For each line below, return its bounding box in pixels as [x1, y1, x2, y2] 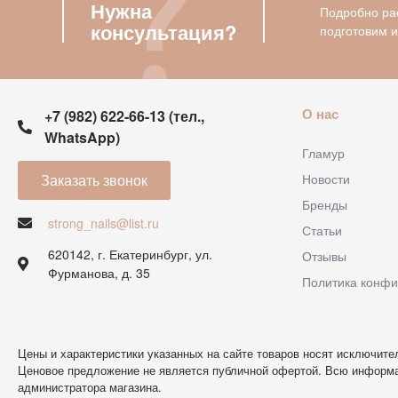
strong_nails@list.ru [48, 213, 159, 232]
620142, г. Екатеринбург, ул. [48, 244, 212, 263]
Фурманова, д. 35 [48, 263, 150, 282]
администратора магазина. [18, 378, 162, 395]
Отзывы [302, 247, 346, 265]
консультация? [91, 18, 236, 46]
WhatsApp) [44, 127, 120, 147]
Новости [302, 170, 350, 187]
